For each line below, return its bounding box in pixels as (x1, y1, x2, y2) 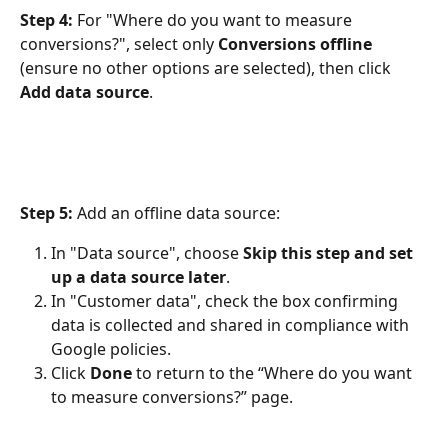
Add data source (20, 80, 149, 103)
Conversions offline (218, 32, 376, 55)
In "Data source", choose (51, 242, 243, 265)
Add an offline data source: (77, 201, 280, 224)
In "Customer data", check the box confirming (51, 290, 402, 313)
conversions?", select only (20, 32, 218, 55)
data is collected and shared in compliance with (51, 314, 413, 337)
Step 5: (20, 201, 77, 224)
